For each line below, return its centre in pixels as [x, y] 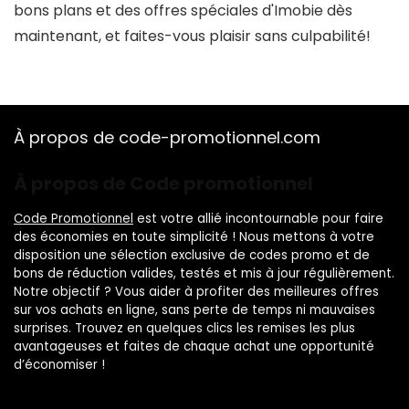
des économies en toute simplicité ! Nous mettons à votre [194, 237]
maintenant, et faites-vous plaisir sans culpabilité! [192, 36]
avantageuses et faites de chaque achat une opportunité [194, 346]
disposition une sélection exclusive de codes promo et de [192, 255]
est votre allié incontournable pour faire [258, 219]
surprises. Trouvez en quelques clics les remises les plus [184, 328]
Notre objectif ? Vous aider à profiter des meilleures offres [196, 292]
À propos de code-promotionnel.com [167, 137]
